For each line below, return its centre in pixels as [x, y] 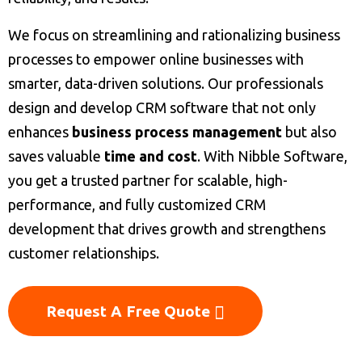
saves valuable [56, 156]
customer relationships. [84, 253]
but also [309, 132]
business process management [177, 132]
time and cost [151, 156]
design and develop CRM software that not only [162, 107]
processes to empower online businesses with [156, 59]
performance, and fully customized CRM [137, 204]
